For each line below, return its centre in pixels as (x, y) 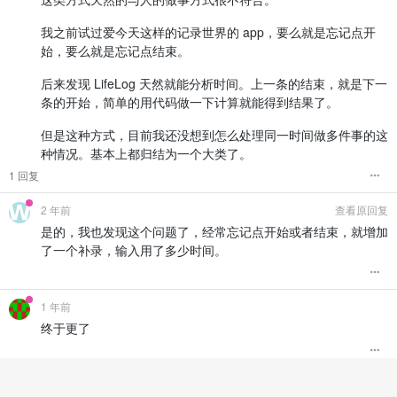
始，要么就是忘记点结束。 (115, 50)
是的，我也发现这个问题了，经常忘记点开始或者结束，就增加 (214, 231)
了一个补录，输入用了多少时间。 (134, 249)
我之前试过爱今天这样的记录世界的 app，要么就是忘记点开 (208, 31)
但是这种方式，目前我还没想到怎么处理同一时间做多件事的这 (214, 134)
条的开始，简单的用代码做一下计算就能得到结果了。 (190, 101)
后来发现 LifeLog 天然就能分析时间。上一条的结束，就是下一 (214, 83)
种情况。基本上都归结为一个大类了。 (146, 153)
